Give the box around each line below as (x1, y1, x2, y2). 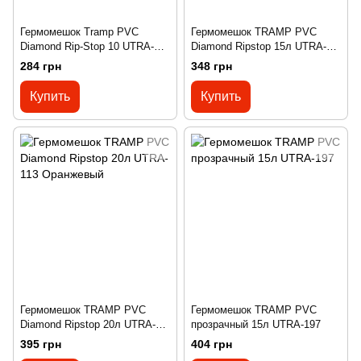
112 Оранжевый (191, 54, 267, 67)
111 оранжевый (20, 54, 93, 67)
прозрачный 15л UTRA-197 (191, 317, 321, 330)
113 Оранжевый (20, 332, 96, 345)
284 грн (20, 59, 61, 73)
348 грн (191, 59, 232, 73)
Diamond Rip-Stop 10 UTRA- (20, 39, 154, 52)
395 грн (20, 337, 61, 351)
